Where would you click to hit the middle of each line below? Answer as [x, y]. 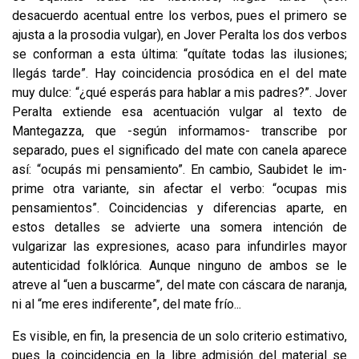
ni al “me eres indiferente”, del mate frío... [127, 304]
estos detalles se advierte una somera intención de [179, 227]
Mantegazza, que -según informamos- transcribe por [179, 131]
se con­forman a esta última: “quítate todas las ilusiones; [179, 54]
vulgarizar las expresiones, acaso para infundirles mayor [179, 246]
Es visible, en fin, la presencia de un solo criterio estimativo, [179, 336]
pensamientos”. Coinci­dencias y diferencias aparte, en [179, 208]
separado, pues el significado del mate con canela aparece [179, 150]
